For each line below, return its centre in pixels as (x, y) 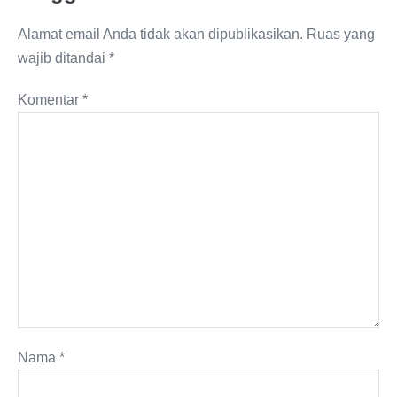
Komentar (50, 100)
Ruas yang (341, 35)
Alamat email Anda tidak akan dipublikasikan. (160, 35)
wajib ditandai (63, 58)
